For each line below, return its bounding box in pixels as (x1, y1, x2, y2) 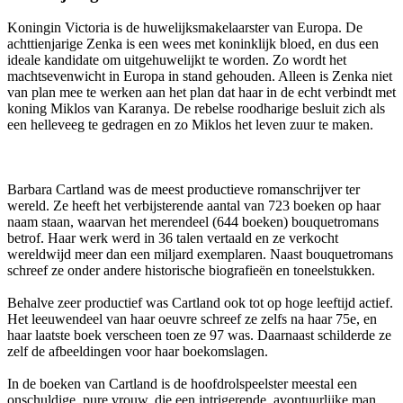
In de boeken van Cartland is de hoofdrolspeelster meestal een (7, 376, 357, 392)
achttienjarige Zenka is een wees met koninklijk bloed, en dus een (7, 36, 379, 52)
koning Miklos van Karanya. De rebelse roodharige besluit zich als (7, 101, 385, 117)
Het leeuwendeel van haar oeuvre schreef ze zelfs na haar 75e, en (7, 311, 377, 327)
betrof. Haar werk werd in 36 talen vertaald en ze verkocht (7, 230, 338, 246)
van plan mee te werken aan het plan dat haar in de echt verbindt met (7, 85, 396, 101)
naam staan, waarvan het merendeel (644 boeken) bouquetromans (7, 214, 379, 230)
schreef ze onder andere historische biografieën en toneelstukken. (7, 263, 375, 279)
